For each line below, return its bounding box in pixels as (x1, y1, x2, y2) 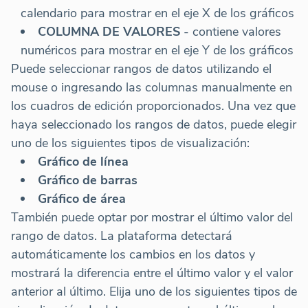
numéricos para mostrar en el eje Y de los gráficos (21, 41, 294, 58)
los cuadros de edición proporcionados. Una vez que (11, 97, 296, 114)
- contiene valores (180, 23, 281, 40)
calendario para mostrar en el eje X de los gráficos (21, 4, 294, 21)
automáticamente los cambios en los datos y (11, 245, 255, 263)
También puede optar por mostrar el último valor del (11, 208, 293, 225)
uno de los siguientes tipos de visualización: (11, 134, 250, 151)
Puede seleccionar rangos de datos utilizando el (11, 60, 272, 77)
